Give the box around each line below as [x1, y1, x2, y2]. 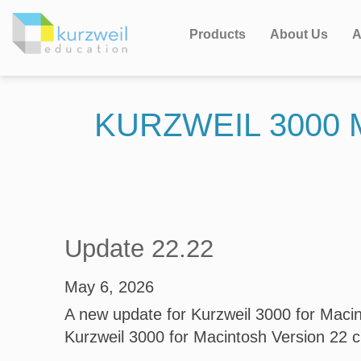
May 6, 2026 [64, 278, 154, 296]
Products [189, 27, 246, 41]
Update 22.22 [64, 234, 214, 263]
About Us [270, 27, 328, 41]
